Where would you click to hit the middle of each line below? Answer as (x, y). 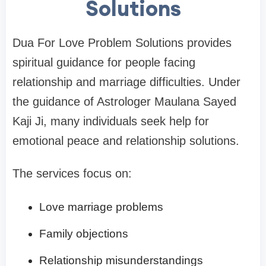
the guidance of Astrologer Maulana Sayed (124, 102)
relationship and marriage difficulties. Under (126, 82)
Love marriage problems (101, 207)
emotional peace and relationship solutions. (126, 141)
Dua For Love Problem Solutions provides (122, 43)
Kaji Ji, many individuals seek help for (111, 121)
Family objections (84, 234)
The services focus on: (72, 174)
